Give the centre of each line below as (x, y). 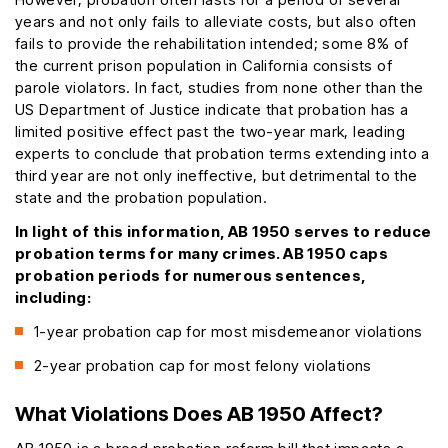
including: (53, 298)
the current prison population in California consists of (203, 66)
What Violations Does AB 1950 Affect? (199, 414)
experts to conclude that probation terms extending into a (222, 154)
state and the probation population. (141, 198)
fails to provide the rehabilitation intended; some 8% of (212, 44)
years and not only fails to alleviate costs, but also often (216, 22)
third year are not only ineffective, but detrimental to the (216, 176)
